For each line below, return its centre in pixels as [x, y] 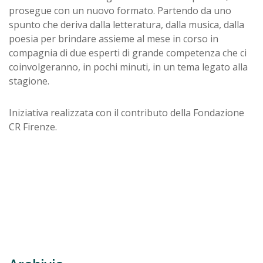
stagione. [30, 81]
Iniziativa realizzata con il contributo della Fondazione [127, 112]
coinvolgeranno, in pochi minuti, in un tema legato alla [128, 67]
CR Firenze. [33, 127]
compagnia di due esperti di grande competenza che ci [128, 53]
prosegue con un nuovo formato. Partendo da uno [120, 10]
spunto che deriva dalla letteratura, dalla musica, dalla [127, 24]
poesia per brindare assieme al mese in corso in [114, 38]
